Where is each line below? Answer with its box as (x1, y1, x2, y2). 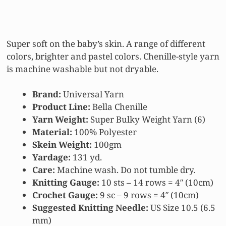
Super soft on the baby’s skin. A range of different (7, 37, 205, 49)
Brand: (32, 88, 61, 100)
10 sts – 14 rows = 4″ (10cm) (99, 177, 213, 189)
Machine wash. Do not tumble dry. (57, 164, 195, 176)
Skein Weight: (32, 139, 92, 151)
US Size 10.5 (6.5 (148, 202, 215, 214)
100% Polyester (72, 126, 137, 138)
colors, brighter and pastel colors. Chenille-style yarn (7, 50, 219, 62)
